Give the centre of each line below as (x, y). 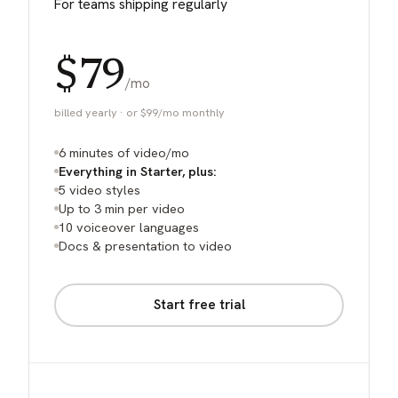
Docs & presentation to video (145, 245)
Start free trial (199, 305)
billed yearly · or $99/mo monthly (139, 112)
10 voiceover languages (129, 227)
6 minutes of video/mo (124, 152)
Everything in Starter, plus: (137, 171)
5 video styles (99, 189)
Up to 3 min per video (122, 208)
